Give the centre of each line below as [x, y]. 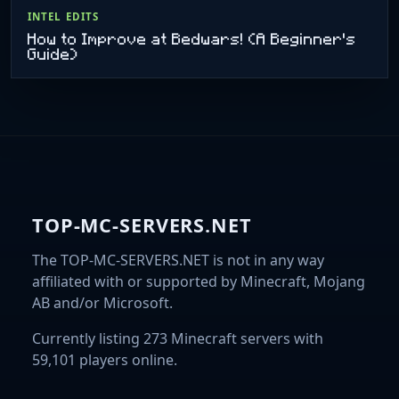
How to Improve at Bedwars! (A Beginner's [191, 38]
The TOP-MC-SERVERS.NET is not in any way [178, 260]
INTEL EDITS [63, 17]
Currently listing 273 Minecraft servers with [178, 338]
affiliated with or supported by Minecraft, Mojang [199, 281]
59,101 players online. [105, 359]
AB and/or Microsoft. [102, 302]
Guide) [53, 53]
